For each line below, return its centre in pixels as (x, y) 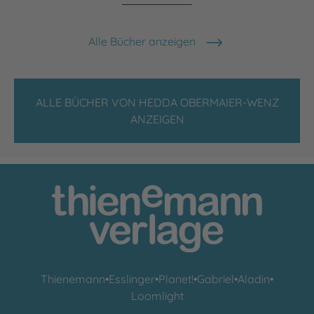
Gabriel (216, 279)
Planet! (176, 279)
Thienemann (73, 279)
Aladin (254, 279)
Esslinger (132, 279)
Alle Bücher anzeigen (142, 41)
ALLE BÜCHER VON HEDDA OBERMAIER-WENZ (157, 102)
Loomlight (157, 295)
